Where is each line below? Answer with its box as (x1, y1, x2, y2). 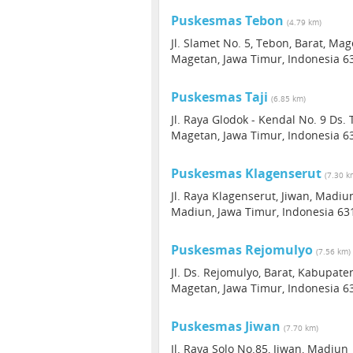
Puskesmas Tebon (171, 12, 284, 29)
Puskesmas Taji (171, 88, 268, 106)
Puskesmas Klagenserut (171, 165, 321, 182)
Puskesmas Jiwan (171, 318, 281, 335)
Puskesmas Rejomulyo (171, 241, 313, 258)
